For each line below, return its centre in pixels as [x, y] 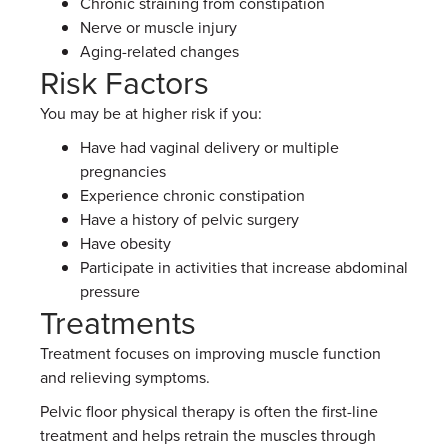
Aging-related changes [159, 51]
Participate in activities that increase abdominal [244, 267]
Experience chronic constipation [192, 195]
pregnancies [123, 171]
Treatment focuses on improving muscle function [210, 353]
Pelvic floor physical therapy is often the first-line [209, 411]
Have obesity [125, 243]
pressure [110, 291]
